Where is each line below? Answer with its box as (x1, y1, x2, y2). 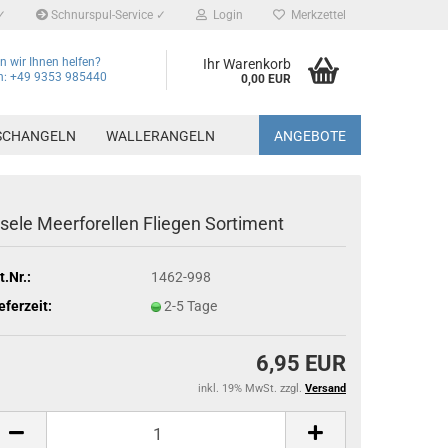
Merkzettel (285, 8, 346, 22)
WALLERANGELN (106, 128, 215, 144)
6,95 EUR (256, 351, 346, 376)
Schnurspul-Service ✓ (48, 8, 166, 22)
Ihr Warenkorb (203, 56, 291, 72)
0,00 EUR (241, 72, 291, 86)
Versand (305, 382, 346, 395)
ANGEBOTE (274, 128, 346, 144)
